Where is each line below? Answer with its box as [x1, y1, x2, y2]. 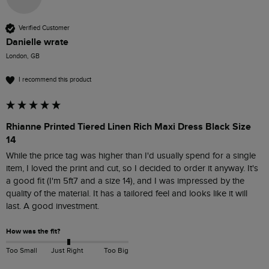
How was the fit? [6, 226, 60, 236]
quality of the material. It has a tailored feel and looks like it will [6, 188, 247, 199]
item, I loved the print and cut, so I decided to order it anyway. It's [6, 163, 258, 174]
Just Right [50, 246, 83, 255]
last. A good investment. [6, 201, 99, 211]
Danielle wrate [6, 35, 68, 48]
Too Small [6, 246, 37, 255]
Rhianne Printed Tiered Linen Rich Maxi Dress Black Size [6, 120, 251, 133]
